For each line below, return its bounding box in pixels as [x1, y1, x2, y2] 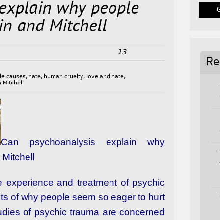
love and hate [86, 73, 124, 80]
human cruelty [44, 73, 84, 80]
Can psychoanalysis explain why [1, 137, 165, 148]
